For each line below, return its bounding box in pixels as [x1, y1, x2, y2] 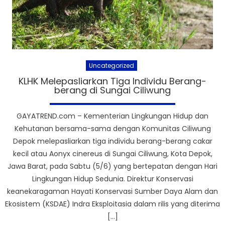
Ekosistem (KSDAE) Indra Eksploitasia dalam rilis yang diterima [5, 198, 220, 209]
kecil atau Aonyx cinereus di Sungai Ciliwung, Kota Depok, [13, 148, 212, 159]
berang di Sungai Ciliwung [54, 83, 171, 96]
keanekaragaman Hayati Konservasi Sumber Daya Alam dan [7, 186, 218, 196]
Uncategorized [88, 61, 134, 70]
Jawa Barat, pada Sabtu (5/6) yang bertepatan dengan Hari [8, 161, 217, 171]
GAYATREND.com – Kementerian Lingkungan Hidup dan [17, 110, 208, 121]
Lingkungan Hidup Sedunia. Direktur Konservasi [32, 173, 193, 184]
